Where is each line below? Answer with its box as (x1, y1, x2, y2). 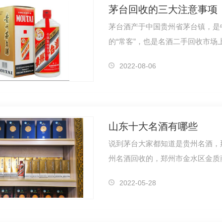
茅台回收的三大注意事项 (108, 4, 218, 15)
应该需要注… (108, 52, 153, 61)
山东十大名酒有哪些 (108, 121, 198, 132)
